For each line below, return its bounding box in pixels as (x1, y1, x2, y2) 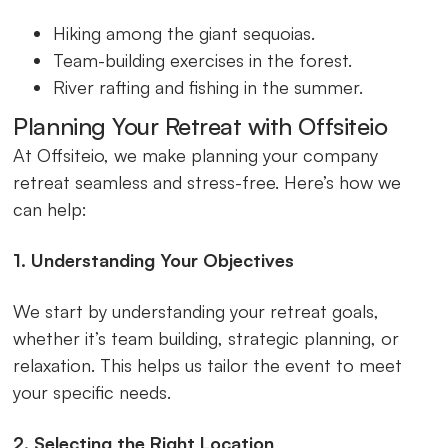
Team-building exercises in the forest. (53, 48, 353, 71)
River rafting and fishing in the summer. (53, 75, 364, 98)
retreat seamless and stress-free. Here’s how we (13, 170, 402, 193)
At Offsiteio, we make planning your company (13, 143, 379, 166)
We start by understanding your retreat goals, (13, 299, 380, 322)
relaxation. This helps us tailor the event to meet (13, 353, 403, 376)
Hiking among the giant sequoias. (53, 21, 316, 44)
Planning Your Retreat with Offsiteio (13, 110, 388, 141)
